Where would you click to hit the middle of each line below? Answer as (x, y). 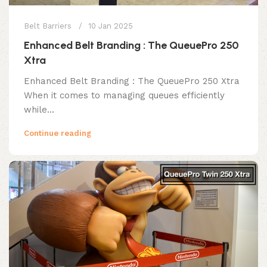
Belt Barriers (48, 26)
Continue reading (58, 133)
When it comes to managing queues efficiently (124, 95)
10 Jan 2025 (111, 26)
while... (39, 109)
